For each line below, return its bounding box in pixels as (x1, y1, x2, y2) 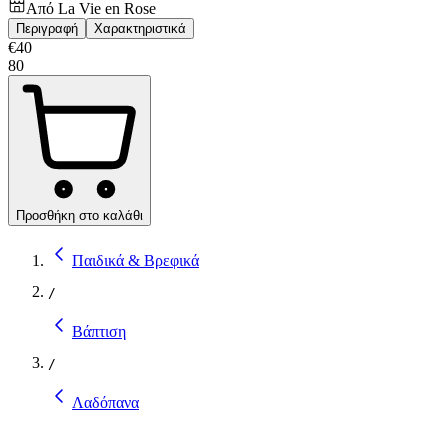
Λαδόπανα (72, 393, 139, 411)
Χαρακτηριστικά (94, 20, 186, 36)
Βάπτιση (72, 322, 126, 340)
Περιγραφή (16, 20, 78, 36)
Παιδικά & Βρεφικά (72, 251, 199, 269)
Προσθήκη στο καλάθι (16, 207, 143, 223)
